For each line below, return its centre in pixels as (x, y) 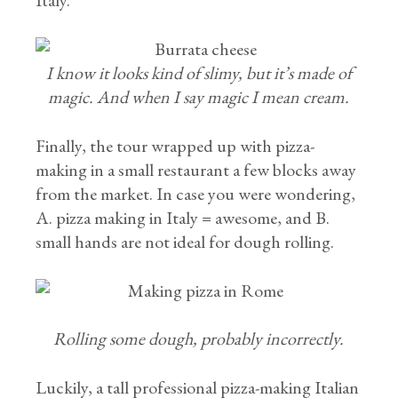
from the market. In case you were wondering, (196, 194)
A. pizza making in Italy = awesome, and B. (183, 218)
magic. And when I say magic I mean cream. (199, 97)
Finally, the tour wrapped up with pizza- (175, 146)
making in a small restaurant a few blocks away (196, 170)
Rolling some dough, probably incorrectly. (199, 338)
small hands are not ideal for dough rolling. (185, 242)
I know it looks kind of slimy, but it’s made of (199, 73)
